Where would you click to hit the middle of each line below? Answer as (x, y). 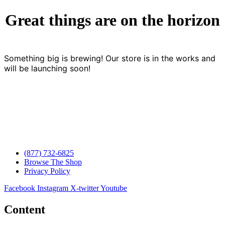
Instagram (53, 188)
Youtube (114, 188)
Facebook (20, 188)
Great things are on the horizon (113, 20)
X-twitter (85, 188)
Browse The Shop (53, 162)
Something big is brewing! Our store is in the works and (110, 59)
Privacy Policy (47, 171)
